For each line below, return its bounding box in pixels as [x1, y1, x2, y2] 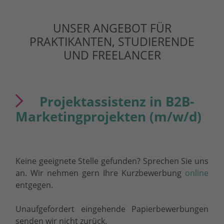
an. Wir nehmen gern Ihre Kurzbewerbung [15, 167, 185, 179]
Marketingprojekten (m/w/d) [15, 108, 202, 126]
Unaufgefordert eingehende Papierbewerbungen [15, 203, 208, 215]
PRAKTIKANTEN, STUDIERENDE [29, 33, 194, 49]
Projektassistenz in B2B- [39, 93, 194, 111]
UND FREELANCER [63, 46, 161, 63]
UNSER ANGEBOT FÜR [52, 19, 171, 36]
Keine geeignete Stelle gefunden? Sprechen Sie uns [15, 155, 208, 167]
